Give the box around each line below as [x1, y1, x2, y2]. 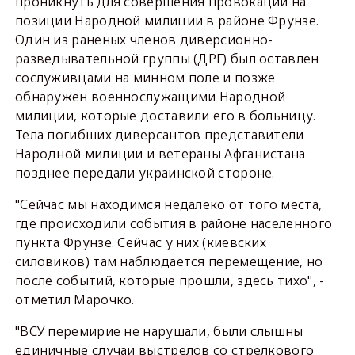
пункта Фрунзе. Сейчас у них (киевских [14, 234, 267, 251]
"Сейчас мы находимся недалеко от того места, [14, 196, 323, 213]
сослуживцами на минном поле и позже [14, 69, 276, 86]
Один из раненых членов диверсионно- [14, 31, 273, 48]
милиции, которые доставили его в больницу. [14, 107, 316, 124]
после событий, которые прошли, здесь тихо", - [14, 272, 325, 289]
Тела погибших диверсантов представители [14, 126, 304, 143]
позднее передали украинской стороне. [14, 164, 275, 181]
